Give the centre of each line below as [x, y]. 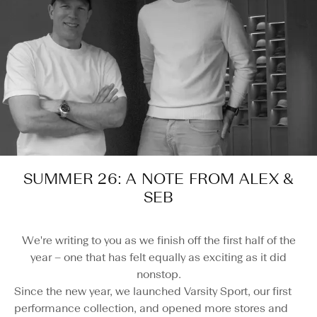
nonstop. [158, 274]
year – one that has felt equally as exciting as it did [158, 257]
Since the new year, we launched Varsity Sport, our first [153, 291]
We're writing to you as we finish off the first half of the [158, 240]
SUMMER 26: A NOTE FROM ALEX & [158, 179]
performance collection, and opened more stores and [151, 308]
